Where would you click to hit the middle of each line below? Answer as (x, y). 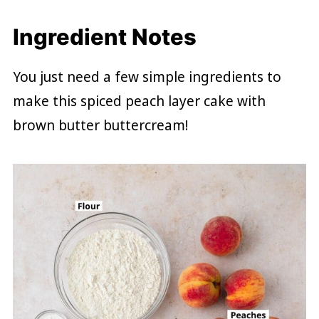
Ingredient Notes (104, 37)
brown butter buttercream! (100, 126)
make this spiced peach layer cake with (139, 101)
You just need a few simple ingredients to (147, 77)
